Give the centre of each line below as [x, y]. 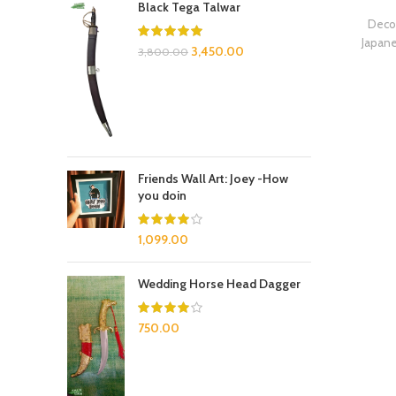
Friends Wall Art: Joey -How [213, 178]
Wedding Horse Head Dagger [219, 283]
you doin [162, 195]
